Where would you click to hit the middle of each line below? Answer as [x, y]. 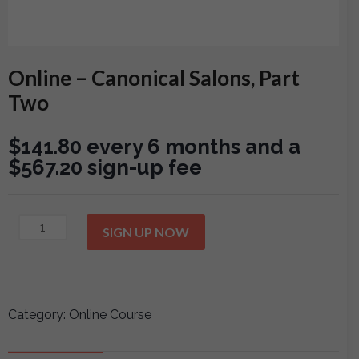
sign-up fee [142, 167]
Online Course [110, 315]
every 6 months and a [194, 147]
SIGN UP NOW [146, 232]
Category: [38, 315]
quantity [44, 349]
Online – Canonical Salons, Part [154, 78]
